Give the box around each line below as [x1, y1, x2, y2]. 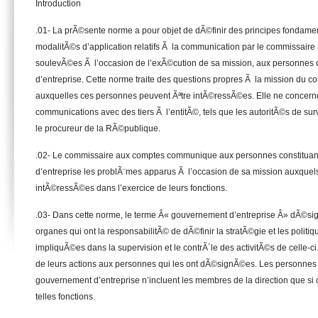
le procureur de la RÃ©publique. [35, 124, 160, 133]
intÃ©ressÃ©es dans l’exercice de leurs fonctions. [35, 183, 227, 193]
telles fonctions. [35, 292, 95, 302]
